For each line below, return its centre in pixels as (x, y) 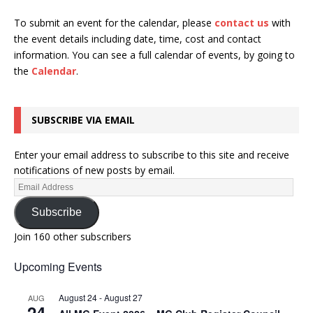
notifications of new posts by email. (94, 170)
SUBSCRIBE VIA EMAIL (83, 119)
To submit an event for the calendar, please (114, 22)
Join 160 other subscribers (73, 236)
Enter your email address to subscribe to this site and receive (152, 154)
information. (43, 54)
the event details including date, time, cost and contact (138, 38)
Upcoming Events (58, 266)
